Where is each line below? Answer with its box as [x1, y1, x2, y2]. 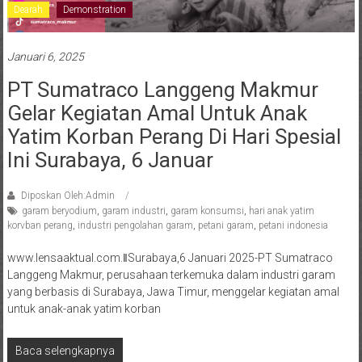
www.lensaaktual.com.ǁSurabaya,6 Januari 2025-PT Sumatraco [6, 251, 333, 265]
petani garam [197, 220, 254, 232]
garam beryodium [21, 205, 97, 217]
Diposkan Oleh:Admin [18, 190, 117, 202]
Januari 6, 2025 [6, 50, 84, 64]
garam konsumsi [170, 205, 244, 217]
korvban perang [6, 220, 73, 232]
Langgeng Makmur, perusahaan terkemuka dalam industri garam [6, 268, 335, 282]
